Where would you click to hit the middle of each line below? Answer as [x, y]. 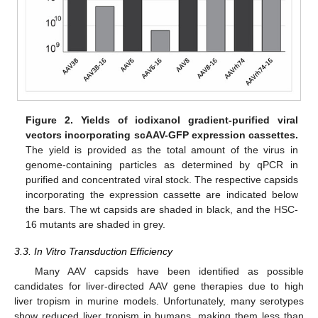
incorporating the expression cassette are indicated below [162, 195]
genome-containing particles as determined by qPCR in [162, 165]
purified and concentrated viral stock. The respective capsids [162, 180]
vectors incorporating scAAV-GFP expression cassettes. [162, 135]
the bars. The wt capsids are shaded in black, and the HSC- [162, 210]
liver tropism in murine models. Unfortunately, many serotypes [159, 301]
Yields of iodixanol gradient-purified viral [189, 120]
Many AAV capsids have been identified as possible [169, 271]
